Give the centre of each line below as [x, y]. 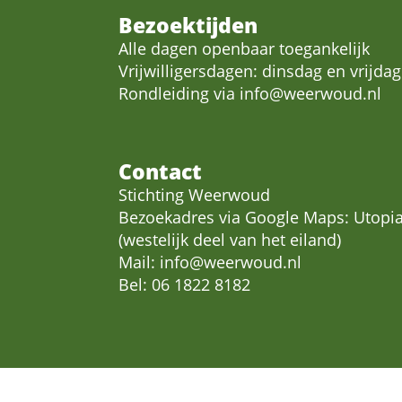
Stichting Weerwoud [194, 195]
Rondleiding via [179, 93]
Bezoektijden [188, 25]
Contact [160, 171]
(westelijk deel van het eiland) [230, 240]
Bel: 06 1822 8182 [184, 284]
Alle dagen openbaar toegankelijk [244, 48]
